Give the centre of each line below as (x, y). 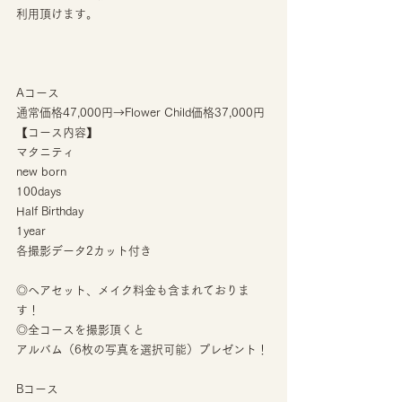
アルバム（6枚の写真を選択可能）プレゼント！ (142, 350)
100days (39, 192)
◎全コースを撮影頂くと (80, 330)
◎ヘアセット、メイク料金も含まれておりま (133, 291)
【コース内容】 (57, 133)
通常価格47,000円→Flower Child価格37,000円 (140, 113)
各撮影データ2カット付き (84, 251)
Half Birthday (50, 212)
